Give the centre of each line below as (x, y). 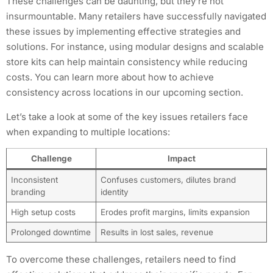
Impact (181, 159)
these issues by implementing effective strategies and (123, 32)
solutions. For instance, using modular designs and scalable (135, 47)
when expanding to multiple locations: (88, 132)
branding (28, 192)
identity (114, 192)
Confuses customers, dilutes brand (168, 180)
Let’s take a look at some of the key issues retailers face (127, 116)
